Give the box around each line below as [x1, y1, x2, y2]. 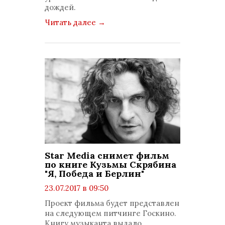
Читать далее [45, 18, 98, 27]
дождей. [45, 3, 76, 12]
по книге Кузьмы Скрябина [45, 159, 176, 170]
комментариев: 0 [53, 203, 119, 213]
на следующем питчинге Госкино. [45, 208, 176, 218]
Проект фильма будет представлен [45, 198, 179, 208]
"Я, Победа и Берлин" [45, 168, 144, 179]
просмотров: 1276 [53, 193, 120, 203]
